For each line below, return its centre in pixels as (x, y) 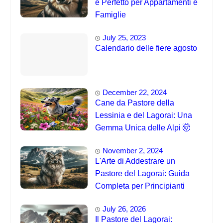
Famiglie (111, 15)
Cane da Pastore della (135, 103)
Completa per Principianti (140, 186)
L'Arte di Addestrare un (135, 161)
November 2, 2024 (133, 151)
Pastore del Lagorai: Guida (142, 174)
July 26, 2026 (124, 209)
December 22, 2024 (135, 93)
